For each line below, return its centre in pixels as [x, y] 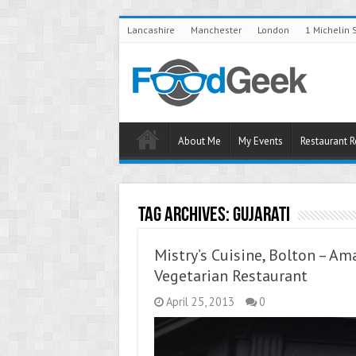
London [273, 30]
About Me [199, 141]
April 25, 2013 [200, 302]
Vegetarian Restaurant [230, 276]
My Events [260, 141]
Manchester [216, 30]
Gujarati [261, 216]
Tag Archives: [185, 216]
